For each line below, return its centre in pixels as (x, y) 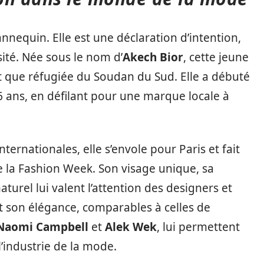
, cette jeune (216, 57)
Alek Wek (131, 227)
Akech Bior (153, 57)
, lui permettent (198, 227)
